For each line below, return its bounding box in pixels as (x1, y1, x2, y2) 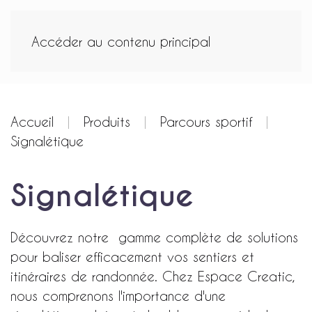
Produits (84, 114, 130, 129)
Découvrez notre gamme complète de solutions (10, 229, 298, 244)
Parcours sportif (160, 114, 252, 129)
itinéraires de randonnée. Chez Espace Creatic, (10, 268, 295, 283)
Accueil (10, 114, 54, 129)
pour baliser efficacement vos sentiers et (10, 249, 254, 264)
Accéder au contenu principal (31, 33, 210, 49)
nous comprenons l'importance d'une (10, 288, 226, 303)
